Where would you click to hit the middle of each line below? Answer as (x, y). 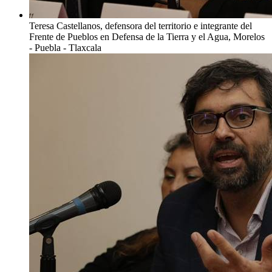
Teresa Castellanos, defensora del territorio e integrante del (141, 25)
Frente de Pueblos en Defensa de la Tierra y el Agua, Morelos (147, 36)
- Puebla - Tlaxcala (65, 47)
